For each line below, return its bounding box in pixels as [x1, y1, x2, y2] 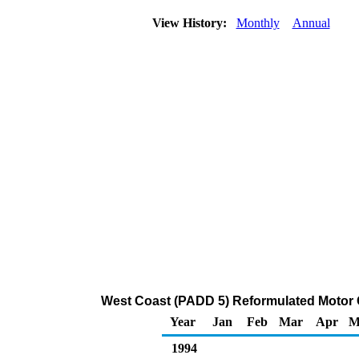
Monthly [236, 16, 280, 30]
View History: [148, 16, 233, 30]
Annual [292, 16, 330, 30]
